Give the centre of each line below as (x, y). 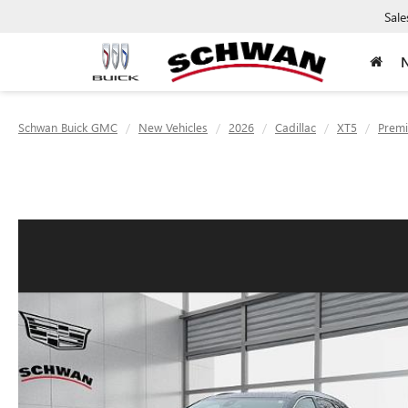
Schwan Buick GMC (68, 127)
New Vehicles (173, 127)
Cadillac (296, 127)
